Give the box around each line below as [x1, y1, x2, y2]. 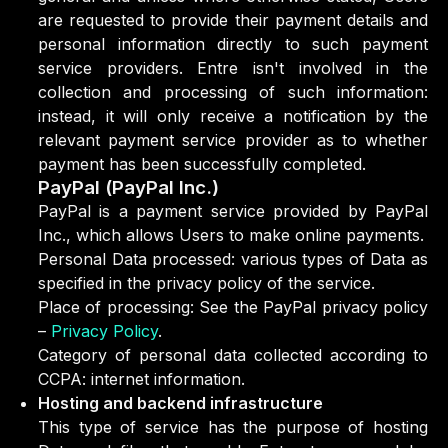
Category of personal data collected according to [38, 345, 428, 365]
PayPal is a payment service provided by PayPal [38, 201, 428, 221]
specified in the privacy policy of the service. [38, 273, 375, 293]
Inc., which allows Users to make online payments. [38, 225, 424, 245]
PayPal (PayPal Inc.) [38, 176, 219, 199]
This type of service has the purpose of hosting [38, 417, 428, 437]
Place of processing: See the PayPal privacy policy [38, 297, 428, 317]
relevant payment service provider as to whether [38, 130, 428, 150]
